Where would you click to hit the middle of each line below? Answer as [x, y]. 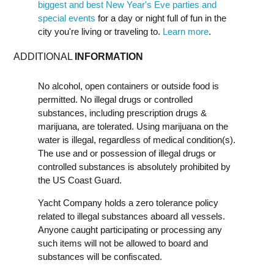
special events [67, 18]
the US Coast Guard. [80, 180]
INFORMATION [109, 57]
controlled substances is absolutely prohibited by [134, 167]
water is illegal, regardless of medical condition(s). [137, 140]
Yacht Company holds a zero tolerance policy [128, 203]
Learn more [186, 31]
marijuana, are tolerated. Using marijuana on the [133, 126]
